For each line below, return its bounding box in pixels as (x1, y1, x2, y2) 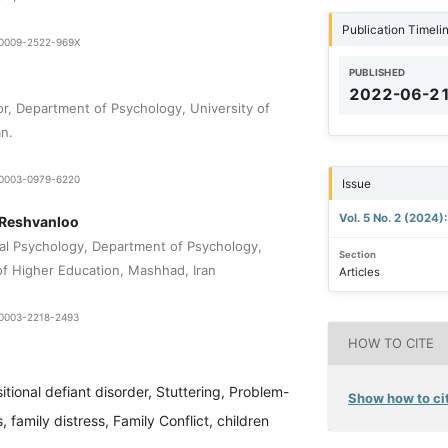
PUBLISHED (348, 67, 406, 79)
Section (338, 249, 376, 261)
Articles (338, 264, 380, 279)
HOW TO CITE (348, 335, 435, 352)
